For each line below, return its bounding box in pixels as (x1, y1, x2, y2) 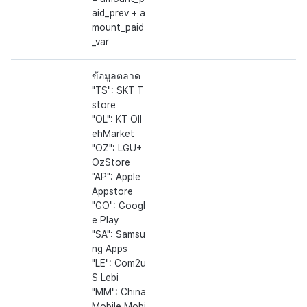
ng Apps (92, 243, 127, 255)
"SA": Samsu (92, 229, 145, 241)
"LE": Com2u (92, 258, 146, 269)
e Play (92, 214, 119, 226)
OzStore (92, 157, 130, 169)
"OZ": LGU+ (92, 143, 142, 154)
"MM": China (92, 286, 146, 298)
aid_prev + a (92, 8, 145, 19)
